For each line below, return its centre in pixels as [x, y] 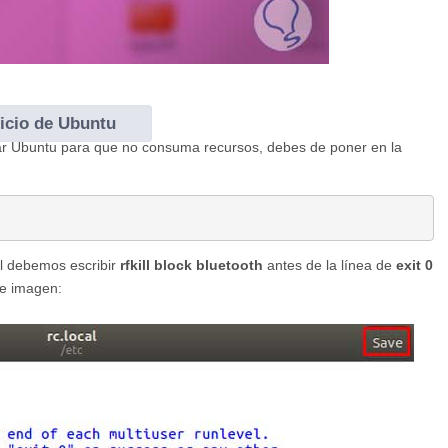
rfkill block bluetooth [191, 265]
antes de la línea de [329, 265]
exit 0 [414, 265]
